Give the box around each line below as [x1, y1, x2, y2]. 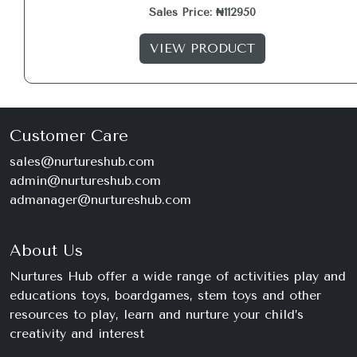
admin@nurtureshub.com [10, 173, 161, 188]
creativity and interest [10, 326, 144, 341]
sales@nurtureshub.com [10, 154, 155, 169]
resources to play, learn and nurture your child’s [10, 307, 304, 322]
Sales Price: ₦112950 [149, 6, 256, 19]
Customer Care [10, 127, 128, 145]
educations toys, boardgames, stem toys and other [10, 288, 321, 303]
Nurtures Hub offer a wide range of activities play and [10, 269, 346, 284]
